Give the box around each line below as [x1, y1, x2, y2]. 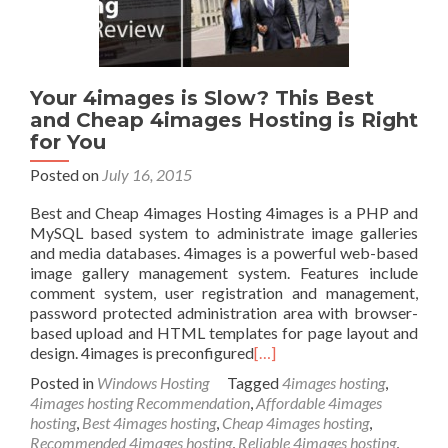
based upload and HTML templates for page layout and [30, 323, 418, 342]
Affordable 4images [256, 393, 382, 412]
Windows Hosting [97, 373, 209, 392]
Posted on [30, 165, 102, 184]
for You [30, 130, 106, 154]
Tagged [227, 373, 282, 392]
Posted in [30, 373, 97, 392]
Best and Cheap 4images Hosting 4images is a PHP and [30, 203, 418, 222]
